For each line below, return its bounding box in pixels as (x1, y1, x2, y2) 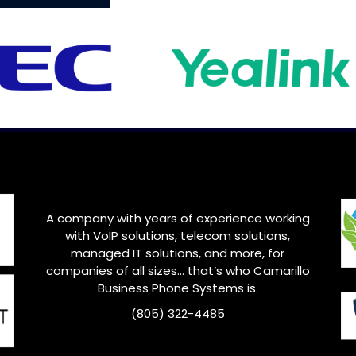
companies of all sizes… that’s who (45, 262, 253, 280)
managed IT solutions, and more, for (71, 245, 285, 262)
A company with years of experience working (45, 210, 310, 227)
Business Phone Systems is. (97, 280, 258, 297)
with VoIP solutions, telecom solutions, (65, 227, 291, 245)
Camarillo (253, 262, 310, 280)
